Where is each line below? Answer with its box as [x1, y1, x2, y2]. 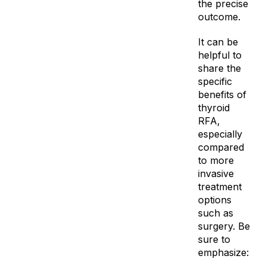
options [197, 194, 232, 206]
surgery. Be [197, 220, 250, 233]
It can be [197, 36, 238, 48]
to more [197, 154, 234, 167]
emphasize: [197, 246, 249, 259]
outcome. [197, 11, 240, 23]
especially [197, 128, 242, 141]
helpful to [197, 49, 242, 62]
